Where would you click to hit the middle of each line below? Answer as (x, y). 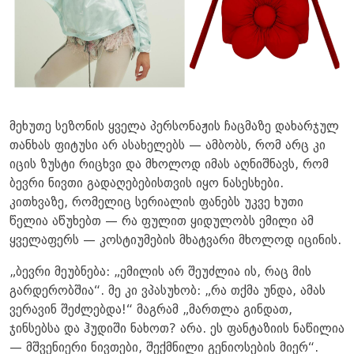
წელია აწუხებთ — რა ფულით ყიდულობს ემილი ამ (162, 222)
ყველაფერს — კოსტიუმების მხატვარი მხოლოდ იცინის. (175, 241)
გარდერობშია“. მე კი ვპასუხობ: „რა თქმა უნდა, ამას (168, 291)
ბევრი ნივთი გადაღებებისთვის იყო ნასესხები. (147, 184)
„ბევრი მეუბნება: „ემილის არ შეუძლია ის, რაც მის (160, 272)
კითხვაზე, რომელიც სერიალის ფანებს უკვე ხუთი (156, 203)
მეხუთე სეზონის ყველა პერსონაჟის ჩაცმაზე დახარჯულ (174, 127)
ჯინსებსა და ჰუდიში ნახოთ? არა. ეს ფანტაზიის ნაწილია (177, 329)
